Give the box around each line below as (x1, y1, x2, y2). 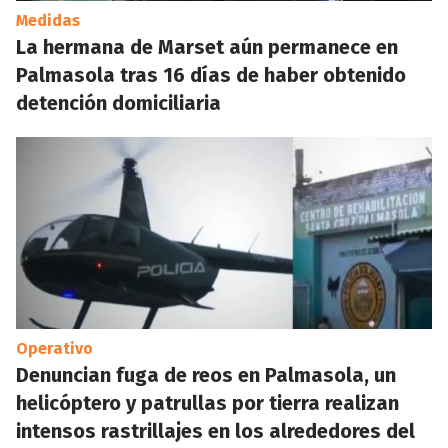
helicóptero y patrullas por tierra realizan (16, 391, 399, 415)
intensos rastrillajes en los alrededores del (16, 419, 415, 443)
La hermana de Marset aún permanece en (16, 35, 398, 59)
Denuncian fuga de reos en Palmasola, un (16, 363, 396, 387)
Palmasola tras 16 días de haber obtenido (16, 63, 406, 87)
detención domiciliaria (16, 91, 221, 115)
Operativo (16, 339, 93, 358)
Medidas (16, 11, 80, 30)
